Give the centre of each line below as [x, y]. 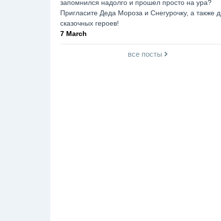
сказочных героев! [90, 23]
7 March [74, 33]
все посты [145, 54]
